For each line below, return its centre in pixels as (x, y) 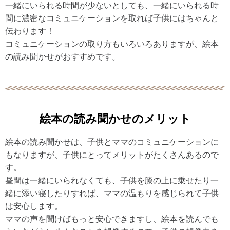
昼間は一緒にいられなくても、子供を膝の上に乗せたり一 (112, 180)
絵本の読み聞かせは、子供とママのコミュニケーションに (112, 142)
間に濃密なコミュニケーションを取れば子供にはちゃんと (112, 18)
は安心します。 (34, 206)
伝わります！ (30, 31)
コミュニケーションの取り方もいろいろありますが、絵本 (112, 44)
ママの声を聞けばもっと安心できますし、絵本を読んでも (112, 219)
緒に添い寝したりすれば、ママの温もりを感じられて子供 (112, 193)
